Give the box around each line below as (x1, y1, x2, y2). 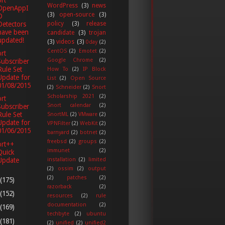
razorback (47, 183, 72, 190)
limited (88, 156, 106, 163)
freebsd (47, 138, 67, 145)
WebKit (80, 120, 98, 127)
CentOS (47, 47, 67, 54)
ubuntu (86, 210, 106, 217)
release (86, 20, 106, 27)
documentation (47, 201, 86, 208)
